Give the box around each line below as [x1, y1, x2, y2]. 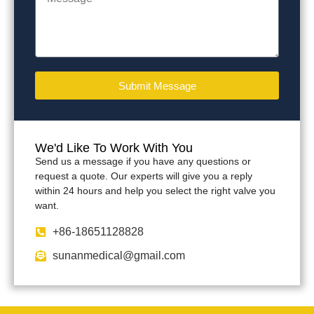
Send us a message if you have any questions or [35, 156, 251, 168]
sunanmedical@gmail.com [53, 249, 185, 261]
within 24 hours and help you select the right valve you [35, 185, 275, 197]
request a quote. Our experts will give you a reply [35, 170, 252, 182]
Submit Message [118, 79, 196, 92]
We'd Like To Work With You [35, 141, 193, 156]
